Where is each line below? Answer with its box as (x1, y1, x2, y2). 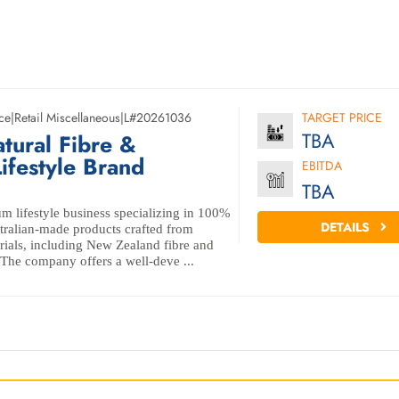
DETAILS (321, 218, 374, 236)
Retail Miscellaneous (14, 109, 120, 126)
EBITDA (301, 157, 342, 175)
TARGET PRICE (301, 109, 382, 126)
